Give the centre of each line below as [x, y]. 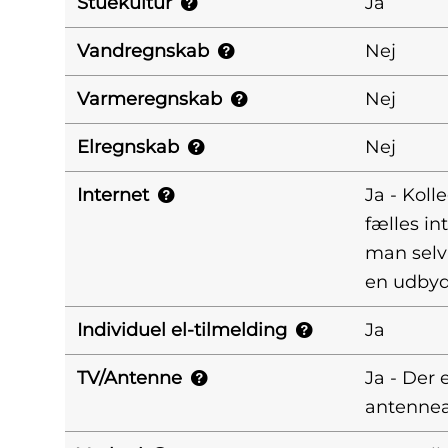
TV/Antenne [129, 378]
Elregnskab [128, 147]
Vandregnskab [143, 51]
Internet [113, 195]
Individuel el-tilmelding [182, 330]
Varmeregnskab [149, 99]
